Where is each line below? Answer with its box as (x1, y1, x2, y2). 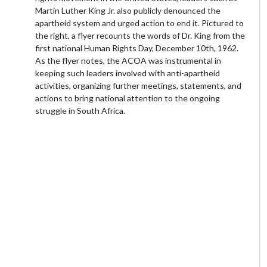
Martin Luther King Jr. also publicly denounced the (35, 5, 221, 16)
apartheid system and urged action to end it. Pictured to (35, 18, 244, 29)
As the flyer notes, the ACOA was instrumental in (35, 55, 222, 66)
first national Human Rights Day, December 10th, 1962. (35, 43, 239, 54)
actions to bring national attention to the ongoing (35, 93, 221, 104)
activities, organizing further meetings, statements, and (35, 80, 242, 91)
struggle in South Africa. (35, 105, 128, 116)
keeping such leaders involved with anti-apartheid (35, 68, 221, 79)
